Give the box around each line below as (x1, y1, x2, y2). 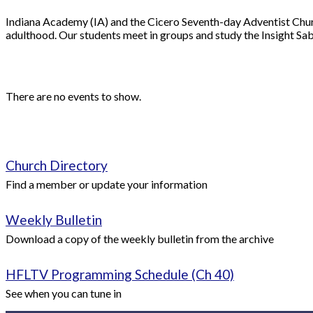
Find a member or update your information (6, 177, 208, 191)
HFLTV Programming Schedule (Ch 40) (6, 266, 234, 283)
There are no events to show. (6, 89, 141, 103)
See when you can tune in (6, 286, 122, 300)
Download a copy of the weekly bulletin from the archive (6, 232, 274, 246)
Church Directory (6, 157, 108, 174)
